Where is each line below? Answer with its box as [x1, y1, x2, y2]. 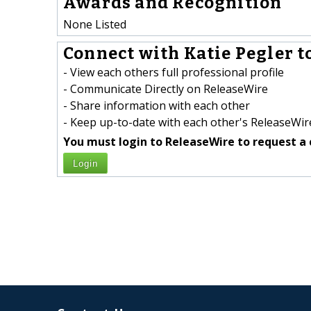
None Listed [63, 16, 126, 32]
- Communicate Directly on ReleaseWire [63, 81, 268, 97]
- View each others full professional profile [63, 65, 284, 81]
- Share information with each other [63, 98, 250, 114]
